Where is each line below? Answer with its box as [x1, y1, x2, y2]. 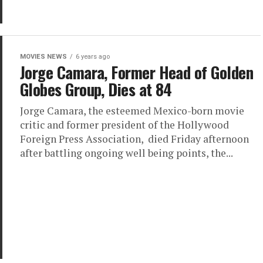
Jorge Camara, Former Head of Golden [20, 60, 253, 84]
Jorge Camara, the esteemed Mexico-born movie [20, 104, 244, 117]
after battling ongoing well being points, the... [20, 146, 233, 160]
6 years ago [76, 53, 110, 60]
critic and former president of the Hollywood [20, 118, 229, 131]
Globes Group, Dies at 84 [20, 77, 172, 101]
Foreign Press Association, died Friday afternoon [20, 132, 249, 146]
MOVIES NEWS [20, 53, 67, 60]
